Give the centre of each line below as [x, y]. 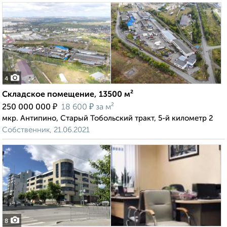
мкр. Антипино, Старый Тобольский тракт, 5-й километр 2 [108, 119]
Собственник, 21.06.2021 [46, 130]
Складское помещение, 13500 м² [68, 95]
